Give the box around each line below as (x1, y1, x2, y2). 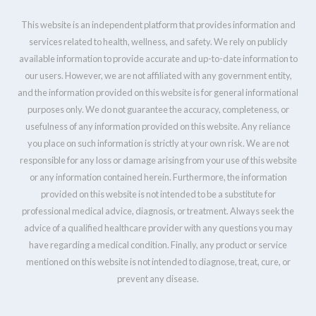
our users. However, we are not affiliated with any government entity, (24, 70, 292, 82)
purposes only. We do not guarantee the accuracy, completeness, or (27, 104, 289, 116)
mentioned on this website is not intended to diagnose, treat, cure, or (25, 256, 291, 268)
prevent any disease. (117, 273, 199, 285)
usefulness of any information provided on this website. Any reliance (25, 121, 291, 133)
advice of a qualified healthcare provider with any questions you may (23, 222, 293, 234)
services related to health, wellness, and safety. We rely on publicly (28, 36, 288, 48)
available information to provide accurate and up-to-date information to (18, 53, 298, 65)
